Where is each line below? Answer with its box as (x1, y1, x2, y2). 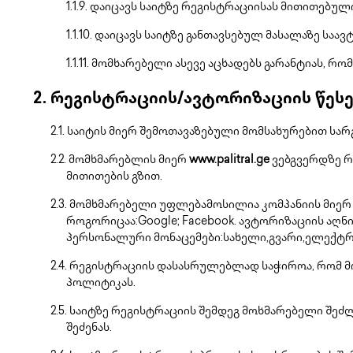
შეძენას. (66, 322, 112, 334)
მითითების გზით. (66, 171, 162, 183)
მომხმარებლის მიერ (69, 154, 189, 166)
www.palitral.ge (189, 154, 269, 166)
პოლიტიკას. (66, 277, 136, 289)
